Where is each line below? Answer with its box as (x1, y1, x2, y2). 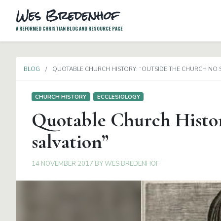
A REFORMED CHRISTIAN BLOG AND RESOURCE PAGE (16, 25, 123, 33)
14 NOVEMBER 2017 (32, 159, 93, 168)
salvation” (32, 129, 109, 153)
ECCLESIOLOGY (97, 92, 140, 101)
